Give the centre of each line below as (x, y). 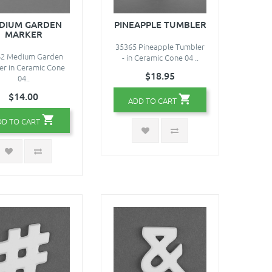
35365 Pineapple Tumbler (160, 46)
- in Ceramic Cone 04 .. (160, 57)
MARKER (23, 34)
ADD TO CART (152, 100)
